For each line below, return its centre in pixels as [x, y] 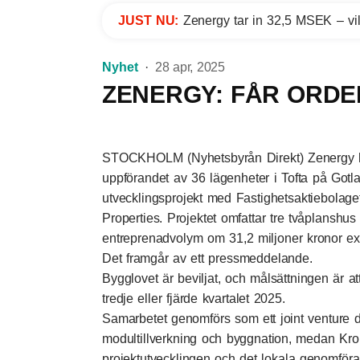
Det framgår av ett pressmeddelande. [207, 258]
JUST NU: [151, 20]
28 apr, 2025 [190, 67]
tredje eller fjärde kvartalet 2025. [194, 299]
